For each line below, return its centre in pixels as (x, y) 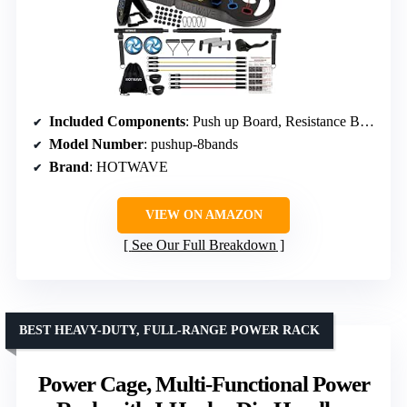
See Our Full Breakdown (203, 244)
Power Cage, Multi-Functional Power (203, 383)
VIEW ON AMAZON (203, 214)
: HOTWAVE (129, 166)
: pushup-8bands (191, 144)
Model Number (96, 144)
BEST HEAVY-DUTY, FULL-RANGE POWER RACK (169, 330)
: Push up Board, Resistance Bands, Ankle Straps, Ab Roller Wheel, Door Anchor (273, 121)
